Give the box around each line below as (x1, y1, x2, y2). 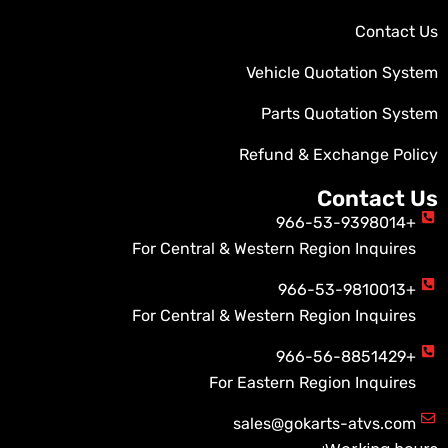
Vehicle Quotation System (246, 63, 438, 83)
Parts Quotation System (261, 104, 438, 124)
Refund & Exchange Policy (239, 145, 438, 165)
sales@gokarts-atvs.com (232, 414, 416, 434)
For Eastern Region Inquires (208, 373, 416, 393)
